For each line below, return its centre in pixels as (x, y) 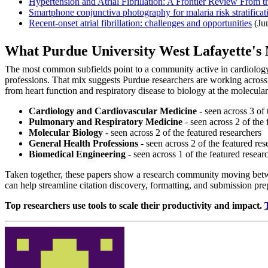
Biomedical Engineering (77, 154)
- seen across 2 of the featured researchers (182, 133)
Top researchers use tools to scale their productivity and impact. (135, 206)
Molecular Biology (66, 133)
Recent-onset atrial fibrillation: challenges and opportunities (140, 23)
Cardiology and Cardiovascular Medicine (113, 111)
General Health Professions (83, 144)
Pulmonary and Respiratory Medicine (106, 122)
